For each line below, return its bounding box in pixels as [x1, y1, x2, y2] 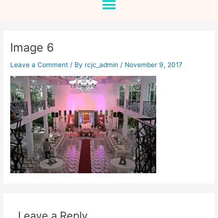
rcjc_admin [85, 60, 121, 69]
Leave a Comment [10, 60, 69, 69]
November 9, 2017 [125, 60, 183, 69]
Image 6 [10, 40, 54, 54]
